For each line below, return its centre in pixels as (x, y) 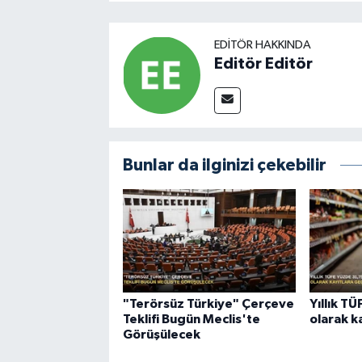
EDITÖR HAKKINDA (262, 44)
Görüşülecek (161, 334)
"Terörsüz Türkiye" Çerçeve (208, 303)
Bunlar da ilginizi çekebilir (224, 165)
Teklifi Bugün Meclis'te (191, 319)
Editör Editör (263, 63)
